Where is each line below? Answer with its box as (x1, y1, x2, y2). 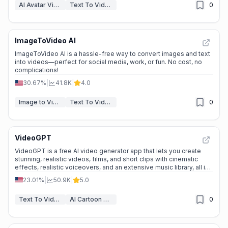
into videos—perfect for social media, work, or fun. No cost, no (15, 58, 202, 66)
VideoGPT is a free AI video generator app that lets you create (15, 147, 201, 155)
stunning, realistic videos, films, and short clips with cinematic (15, 155, 198, 163)
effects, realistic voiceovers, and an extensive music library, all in (15, 163, 209, 171)
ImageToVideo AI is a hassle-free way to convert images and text (15, 50, 210, 58)
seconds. (15, 172, 43, 179)
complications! (15, 66, 59, 74)
